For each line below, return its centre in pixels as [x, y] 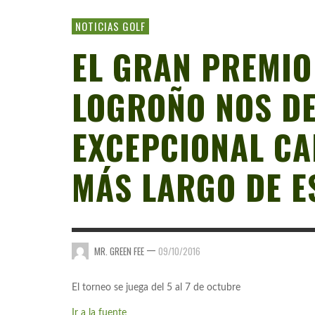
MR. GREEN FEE [119, 251]
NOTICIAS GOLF [110, 26]
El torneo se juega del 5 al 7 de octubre [156, 288]
